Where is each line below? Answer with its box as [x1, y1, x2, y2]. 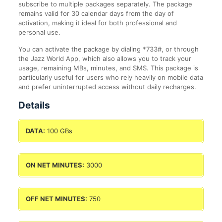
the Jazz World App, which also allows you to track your [18, 55, 191, 62]
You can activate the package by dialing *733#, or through [18, 45, 199, 53]
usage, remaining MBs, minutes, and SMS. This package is [18, 64, 198, 72]
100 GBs [45, 127, 72, 135]
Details [18, 100, 50, 111]
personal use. [18, 28, 60, 36]
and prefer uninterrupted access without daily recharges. [18, 83, 196, 91]
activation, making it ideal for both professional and [18, 19, 177, 27]
